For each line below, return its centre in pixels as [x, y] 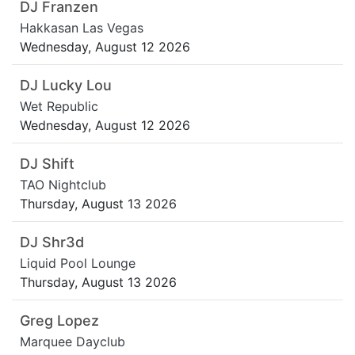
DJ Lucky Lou [66, 86]
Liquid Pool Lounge [78, 263]
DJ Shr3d [52, 242]
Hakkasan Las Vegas [82, 28]
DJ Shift [47, 164]
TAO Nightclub [63, 185]
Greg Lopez [59, 321]
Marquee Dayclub [73, 342]
